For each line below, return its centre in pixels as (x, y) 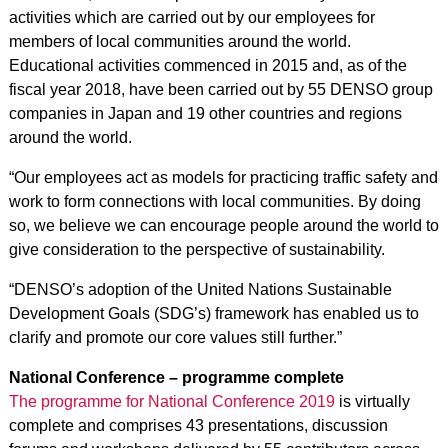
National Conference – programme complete (176, 377)
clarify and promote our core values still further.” (175, 337)
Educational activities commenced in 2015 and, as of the (207, 65)
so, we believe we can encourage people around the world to (223, 225)
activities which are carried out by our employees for (191, 17)
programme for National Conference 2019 (187, 401)
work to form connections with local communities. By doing (214, 201)
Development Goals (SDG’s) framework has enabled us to (213, 313)
